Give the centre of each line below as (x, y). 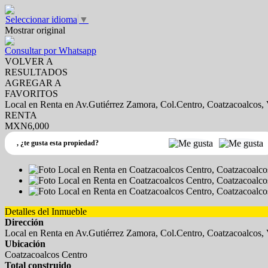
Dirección (24, 222)
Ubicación (25, 244)
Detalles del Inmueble (46, 211)
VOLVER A (29, 61)
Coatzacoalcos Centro (46, 255)
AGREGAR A (33, 83)
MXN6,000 (27, 126)
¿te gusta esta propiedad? (60, 143)
